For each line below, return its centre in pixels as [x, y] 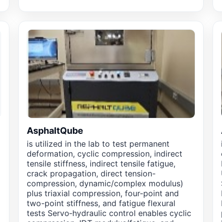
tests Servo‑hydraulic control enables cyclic [109, 213]
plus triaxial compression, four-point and [103, 194]
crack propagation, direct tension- [91, 174]
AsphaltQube [55, 131]
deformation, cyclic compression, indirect [104, 154]
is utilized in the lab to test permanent [98, 144]
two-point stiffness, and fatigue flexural [101, 203]
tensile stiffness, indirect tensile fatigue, [101, 164]
